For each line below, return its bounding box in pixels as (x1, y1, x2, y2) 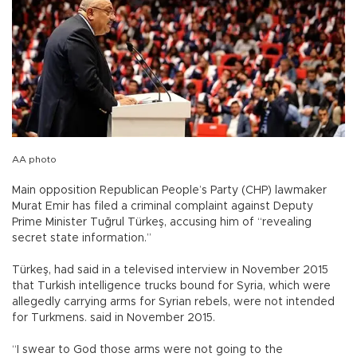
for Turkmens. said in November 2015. (12, 312, 218, 324)
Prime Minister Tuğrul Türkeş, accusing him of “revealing (12, 216, 312, 228)
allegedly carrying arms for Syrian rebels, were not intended (12, 296, 335, 308)
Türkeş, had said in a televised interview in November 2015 (12, 264, 328, 276)
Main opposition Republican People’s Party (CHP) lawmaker (12, 184, 327, 196)
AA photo (12, 154, 57, 164)
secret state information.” (12, 232, 151, 244)
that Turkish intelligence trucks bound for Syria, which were (12, 280, 331, 292)
